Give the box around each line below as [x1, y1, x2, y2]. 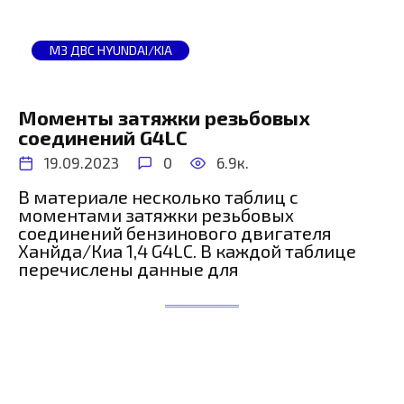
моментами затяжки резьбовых [18, 203, 294, 225]
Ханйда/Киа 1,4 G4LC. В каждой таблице [18, 239, 356, 262]
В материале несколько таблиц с [18, 185, 298, 207]
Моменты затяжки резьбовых [18, 106, 310, 130]
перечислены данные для [18, 257, 239, 280]
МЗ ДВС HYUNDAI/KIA [49, 42, 172, 59]
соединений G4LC [18, 125, 188, 150]
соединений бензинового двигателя [18, 221, 332, 243]
